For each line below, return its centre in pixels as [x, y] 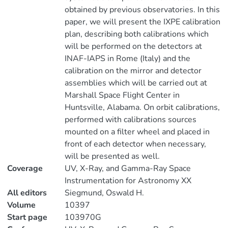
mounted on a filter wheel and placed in [137, 132]
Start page [27, 217]
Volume [21, 205]
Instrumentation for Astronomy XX [128, 181]
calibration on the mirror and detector [133, 71]
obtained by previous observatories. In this [142, 10]
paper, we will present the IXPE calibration [142, 22]
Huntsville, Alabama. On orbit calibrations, [142, 107]
